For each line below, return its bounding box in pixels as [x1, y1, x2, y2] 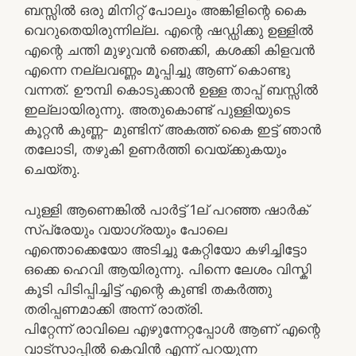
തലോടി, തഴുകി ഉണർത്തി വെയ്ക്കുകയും [24, 141, 286, 157]
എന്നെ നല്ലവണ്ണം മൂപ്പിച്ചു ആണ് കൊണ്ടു [24, 62, 290, 78]
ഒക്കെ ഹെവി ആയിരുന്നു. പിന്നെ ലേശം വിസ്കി [24, 261, 311, 277]
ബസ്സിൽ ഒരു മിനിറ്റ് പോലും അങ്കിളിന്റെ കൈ [24, 2, 306, 18]
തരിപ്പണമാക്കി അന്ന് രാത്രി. [24, 300, 203, 317]
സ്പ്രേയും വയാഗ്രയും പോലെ [24, 221, 227, 238]
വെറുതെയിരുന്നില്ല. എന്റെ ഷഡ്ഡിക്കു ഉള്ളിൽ [24, 22, 313, 38]
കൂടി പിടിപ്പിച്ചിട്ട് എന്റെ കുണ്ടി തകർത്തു [24, 281, 272, 297]
